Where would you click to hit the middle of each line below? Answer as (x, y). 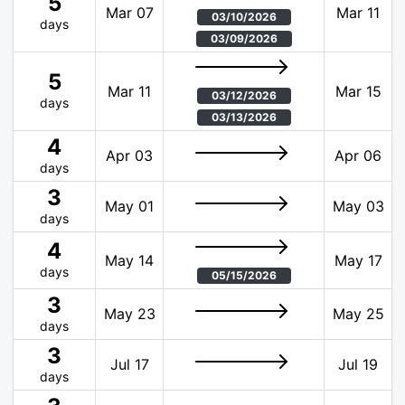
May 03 (358, 207)
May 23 (129, 314)
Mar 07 (129, 13)
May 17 (358, 261)
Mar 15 (358, 92)
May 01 (129, 207)
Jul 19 (358, 365)
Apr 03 (129, 156)
